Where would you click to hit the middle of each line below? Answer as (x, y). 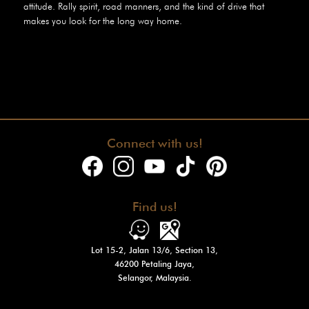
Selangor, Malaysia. (154, 278)
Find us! (154, 207)
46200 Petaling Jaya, (154, 264)
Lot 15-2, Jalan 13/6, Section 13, (154, 250)
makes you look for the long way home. (102, 21)
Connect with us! (154, 143)
